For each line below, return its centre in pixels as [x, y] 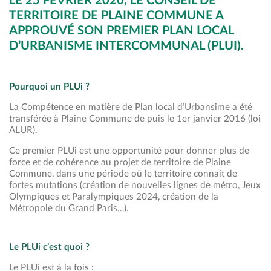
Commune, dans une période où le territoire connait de [123, 174]
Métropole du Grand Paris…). [69, 208]
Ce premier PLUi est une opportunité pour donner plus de [129, 151]
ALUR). [23, 130]
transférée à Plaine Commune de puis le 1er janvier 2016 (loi [135, 119]
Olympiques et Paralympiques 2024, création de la [114, 197]
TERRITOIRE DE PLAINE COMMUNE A [116, 15]
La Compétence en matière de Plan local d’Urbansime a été [131, 107]
